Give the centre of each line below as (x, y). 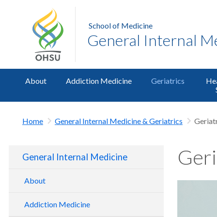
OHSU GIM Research (66, 201)
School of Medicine (120, 25)
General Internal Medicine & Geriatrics (119, 121)
